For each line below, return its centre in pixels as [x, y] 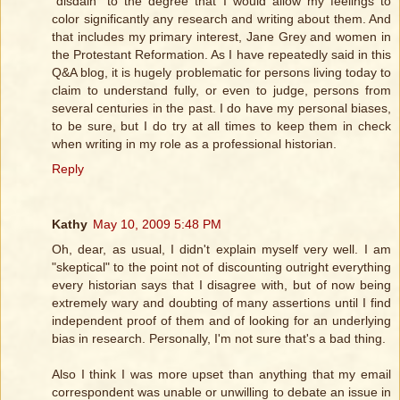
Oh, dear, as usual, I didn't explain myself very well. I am [221, 250]
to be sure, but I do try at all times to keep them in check [221, 126]
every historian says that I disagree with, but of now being [221, 285]
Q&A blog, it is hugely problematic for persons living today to [221, 73]
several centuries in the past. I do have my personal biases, [221, 108]
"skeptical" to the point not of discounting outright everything [221, 267]
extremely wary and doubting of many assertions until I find [221, 303]
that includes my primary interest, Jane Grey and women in [221, 37]
